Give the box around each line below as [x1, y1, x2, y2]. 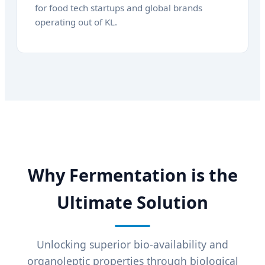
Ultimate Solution [57, 190, 208, 214]
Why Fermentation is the [27, 163, 238, 187]
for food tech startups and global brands [35, 1, 202, 14]
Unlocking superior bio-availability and [37, 237, 228, 252]
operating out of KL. [35, 15, 117, 28]
